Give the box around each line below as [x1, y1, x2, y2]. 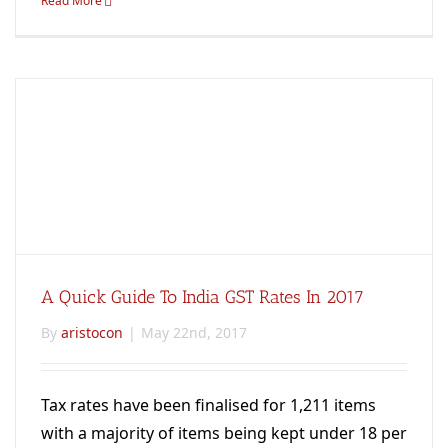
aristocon [61, 322, 123, 342]
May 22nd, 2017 [141, 322, 247, 342]
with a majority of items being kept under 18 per [41, 421, 407, 444]
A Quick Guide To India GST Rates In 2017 [41, 285, 364, 308]
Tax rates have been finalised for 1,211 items [41, 393, 376, 416]
